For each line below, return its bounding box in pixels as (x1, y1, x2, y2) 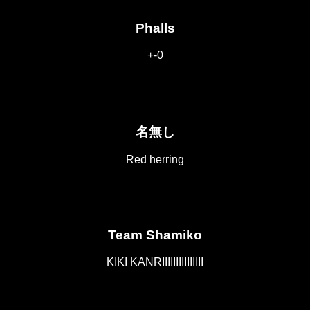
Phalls (135, 21, 175, 36)
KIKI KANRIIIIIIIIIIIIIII (107, 255, 203, 268)
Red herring (126, 154, 184, 166)
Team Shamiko (108, 228, 202, 243)
